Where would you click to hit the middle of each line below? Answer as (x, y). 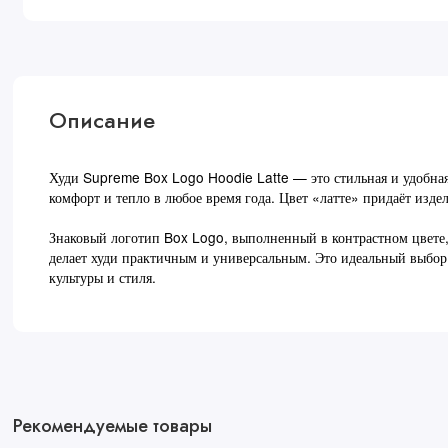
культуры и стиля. (103, 276)
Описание (102, 121)
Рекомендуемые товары (112, 425)
